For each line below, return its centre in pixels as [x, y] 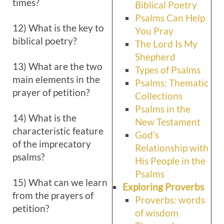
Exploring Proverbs [163, 187]
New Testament [168, 122]
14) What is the [44, 118]
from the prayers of [53, 195]
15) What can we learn [60, 182]
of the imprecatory [52, 144]
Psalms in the [163, 109]
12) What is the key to [58, 28]
